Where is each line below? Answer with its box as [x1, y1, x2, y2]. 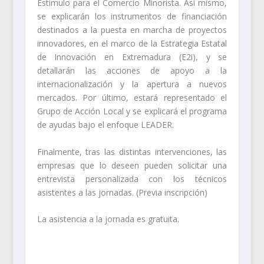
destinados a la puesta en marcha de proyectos [37, 24, 227, 36]
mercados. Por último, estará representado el [37, 92, 227, 104]
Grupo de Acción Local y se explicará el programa [37, 105, 227, 117]
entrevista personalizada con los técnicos [37, 173, 227, 184]
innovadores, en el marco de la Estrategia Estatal [37, 38, 227, 49]
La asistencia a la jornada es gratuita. [37, 213, 179, 225]
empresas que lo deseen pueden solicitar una [37, 159, 227, 171]
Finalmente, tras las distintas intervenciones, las [37, 146, 227, 157]
